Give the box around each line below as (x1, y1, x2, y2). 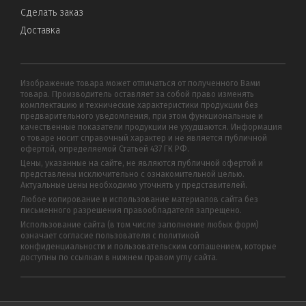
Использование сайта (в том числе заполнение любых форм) (20, 220, 259, 230)
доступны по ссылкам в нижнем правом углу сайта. (20, 253, 218, 263)
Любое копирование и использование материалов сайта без (20, 195, 258, 205)
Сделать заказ (20, 7, 83, 19)
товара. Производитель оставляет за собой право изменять (20, 89, 254, 100)
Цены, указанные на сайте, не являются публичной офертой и (20, 158, 263, 169)
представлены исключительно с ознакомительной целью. (20, 169, 245, 180)
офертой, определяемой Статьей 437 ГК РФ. (20, 144, 189, 154)
